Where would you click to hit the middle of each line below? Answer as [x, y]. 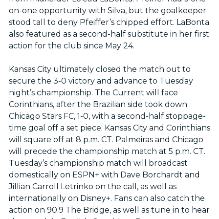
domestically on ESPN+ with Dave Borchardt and [104, 175]
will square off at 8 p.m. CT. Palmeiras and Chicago [106, 140]
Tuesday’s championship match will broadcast [98, 163]
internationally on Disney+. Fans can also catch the [107, 198]
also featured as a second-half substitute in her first [109, 34]
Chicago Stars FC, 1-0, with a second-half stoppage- [107, 116]
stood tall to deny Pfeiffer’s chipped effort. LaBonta [109, 22]
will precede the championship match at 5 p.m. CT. [107, 152]
